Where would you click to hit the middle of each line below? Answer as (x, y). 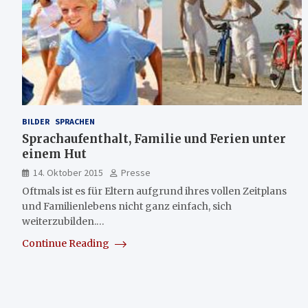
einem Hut (54, 154)
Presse (136, 172)
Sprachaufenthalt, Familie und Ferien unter (154, 139)
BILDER (36, 121)
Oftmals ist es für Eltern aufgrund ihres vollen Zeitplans (154, 191)
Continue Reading (67, 243)
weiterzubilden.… (63, 221)
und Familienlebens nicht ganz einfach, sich (127, 206)
